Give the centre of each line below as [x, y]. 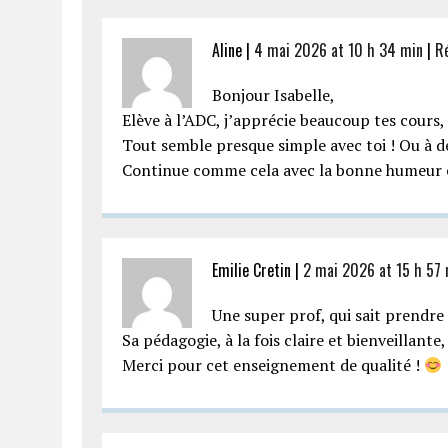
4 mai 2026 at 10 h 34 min [338, 50]
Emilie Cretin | [257, 270]
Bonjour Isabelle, [273, 95]
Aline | [233, 50]
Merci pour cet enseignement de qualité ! [273, 365]
